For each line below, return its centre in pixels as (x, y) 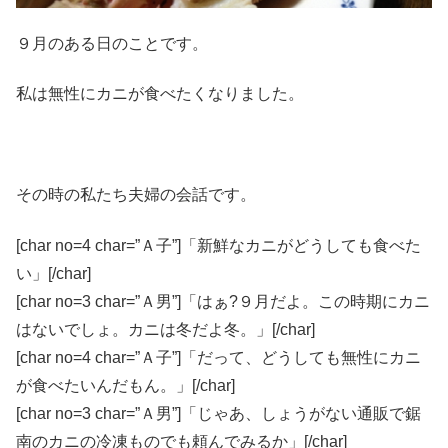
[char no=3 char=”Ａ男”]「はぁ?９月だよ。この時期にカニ (223, 301)
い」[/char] (53, 273)
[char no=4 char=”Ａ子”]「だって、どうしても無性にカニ (218, 357)
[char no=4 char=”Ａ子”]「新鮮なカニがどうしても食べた (218, 245)
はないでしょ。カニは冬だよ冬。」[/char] (165, 329)
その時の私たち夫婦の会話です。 (136, 195)
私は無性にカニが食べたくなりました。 (160, 94)
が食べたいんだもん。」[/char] (125, 385)
